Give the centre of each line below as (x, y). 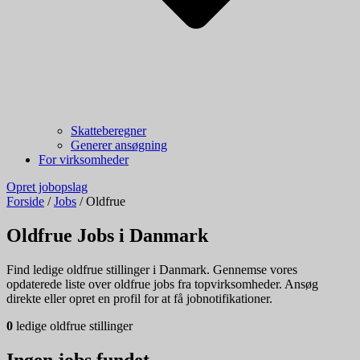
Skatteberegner (108, 131)
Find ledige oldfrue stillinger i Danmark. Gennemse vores (152, 269)
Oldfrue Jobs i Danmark (107, 235)
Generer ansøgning (119, 145)
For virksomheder (84, 160)
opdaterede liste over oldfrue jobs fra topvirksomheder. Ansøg (162, 284)
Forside (25, 201)
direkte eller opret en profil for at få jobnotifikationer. (139, 298)
